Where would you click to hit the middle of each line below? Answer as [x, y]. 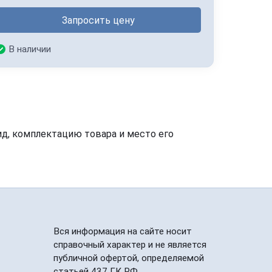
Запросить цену [98, 20]
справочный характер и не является [130, 245]
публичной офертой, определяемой [129, 258]
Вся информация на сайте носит [123, 231]
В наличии [30, 49]
